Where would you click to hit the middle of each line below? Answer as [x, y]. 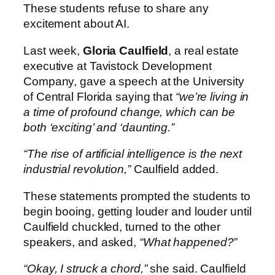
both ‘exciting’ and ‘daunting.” [99, 127]
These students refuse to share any [116, 9]
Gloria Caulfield [126, 50]
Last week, [53, 50]
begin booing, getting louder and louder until [137, 211]
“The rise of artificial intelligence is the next [133, 154]
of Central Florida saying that [99, 96]
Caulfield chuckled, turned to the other [122, 227]
